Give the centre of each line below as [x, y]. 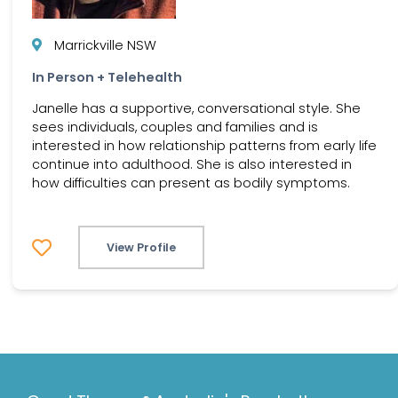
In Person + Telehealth [107, 77]
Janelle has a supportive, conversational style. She [196, 108]
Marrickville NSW [105, 46]
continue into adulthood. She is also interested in [192, 164]
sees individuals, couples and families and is [175, 127]
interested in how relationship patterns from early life [204, 145]
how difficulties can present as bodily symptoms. [191, 183]
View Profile [141, 248]
